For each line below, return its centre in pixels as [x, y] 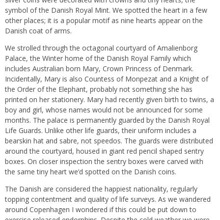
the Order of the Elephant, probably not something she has [99, 89]
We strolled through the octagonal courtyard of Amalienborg [101, 48]
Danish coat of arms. [38, 30]
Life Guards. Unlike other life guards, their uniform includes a [101, 130]
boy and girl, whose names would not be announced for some [104, 110]
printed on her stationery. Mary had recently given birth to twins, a [110, 99]
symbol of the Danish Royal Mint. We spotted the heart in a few [106, 10]
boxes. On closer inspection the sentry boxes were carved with [104, 161]
